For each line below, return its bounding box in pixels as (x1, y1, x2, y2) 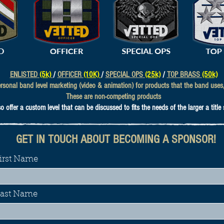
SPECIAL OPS (105, 70, 143, 79)
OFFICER (57, 70, 83, 79)
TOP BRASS (166, 70, 202, 79)
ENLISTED (9, 70, 37, 79)
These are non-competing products (66, 92, 161, 101)
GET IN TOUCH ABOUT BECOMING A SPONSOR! (15, 132, 216, 146)
